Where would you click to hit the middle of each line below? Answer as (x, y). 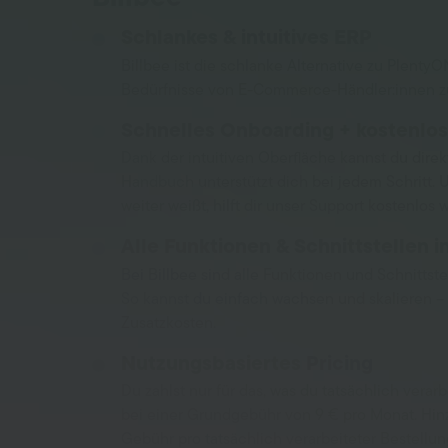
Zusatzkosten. (169, 322)
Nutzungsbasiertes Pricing (247, 363)
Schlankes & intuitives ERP (247, 38)
